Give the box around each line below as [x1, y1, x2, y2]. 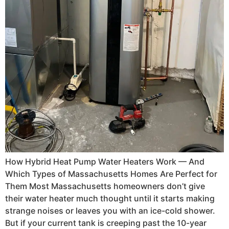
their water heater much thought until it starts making [5, 193, 215, 203]
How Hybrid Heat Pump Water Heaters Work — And [5, 156, 204, 167]
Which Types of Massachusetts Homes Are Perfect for [5, 168, 217, 179]
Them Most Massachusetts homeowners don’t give [5, 180, 205, 191]
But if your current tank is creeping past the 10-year [5, 217, 207, 228]
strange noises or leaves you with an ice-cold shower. [5, 205, 215, 216]
